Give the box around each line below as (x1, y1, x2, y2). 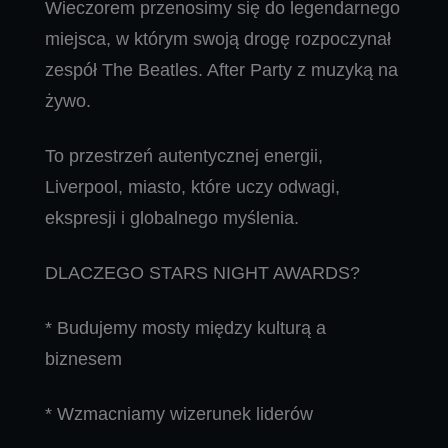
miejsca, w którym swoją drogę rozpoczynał (45, 29, 391, 50)
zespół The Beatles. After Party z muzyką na (45, 60, 398, 81)
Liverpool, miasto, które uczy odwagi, (45, 177, 340, 198)
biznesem (45, 349, 122, 370)
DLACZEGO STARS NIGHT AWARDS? (45, 263, 360, 284)
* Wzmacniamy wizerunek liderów (45, 404, 313, 425)
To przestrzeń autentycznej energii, (45, 146, 323, 167)
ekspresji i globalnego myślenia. (45, 208, 299, 229)
